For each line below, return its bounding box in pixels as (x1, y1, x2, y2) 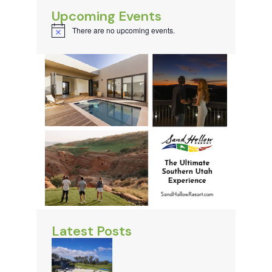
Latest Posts (52, 222, 132, 240)
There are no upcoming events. (72, 24, 175, 35)
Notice (51, 29, 72, 39)
